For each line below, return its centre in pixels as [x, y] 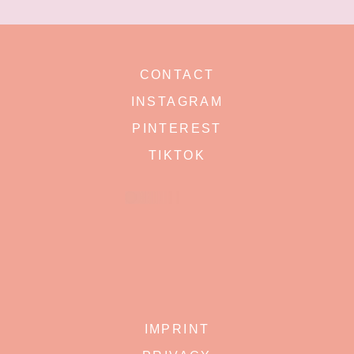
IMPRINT [177, 330]
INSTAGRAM [177, 102]
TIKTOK [177, 156]
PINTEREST [177, 129]
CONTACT [177, 75]
